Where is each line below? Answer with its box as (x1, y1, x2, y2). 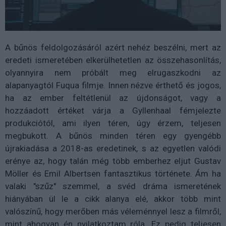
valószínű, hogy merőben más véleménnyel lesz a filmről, (5, 206, 221, 217)
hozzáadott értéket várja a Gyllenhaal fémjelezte (5, 105, 221, 116)
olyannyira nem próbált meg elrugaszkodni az (5, 68, 221, 78)
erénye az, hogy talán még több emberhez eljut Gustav (5, 156, 221, 166)
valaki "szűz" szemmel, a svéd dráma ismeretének (5, 181, 221, 192)
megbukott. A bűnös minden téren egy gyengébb (5, 131, 221, 141)
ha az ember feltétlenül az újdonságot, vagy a (5, 93, 221, 103)
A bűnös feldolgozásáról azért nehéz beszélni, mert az (5, 42, 221, 53)
